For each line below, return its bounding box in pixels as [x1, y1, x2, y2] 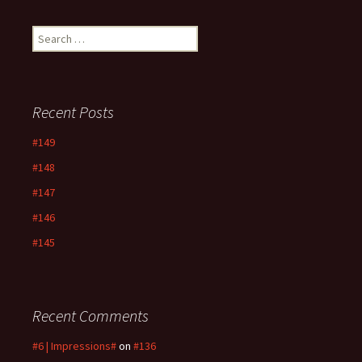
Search [32, 26, 65, 41]
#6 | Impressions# [32, 339, 116, 354]
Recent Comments [32, 305, 149, 326]
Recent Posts [32, 102, 114, 123]
